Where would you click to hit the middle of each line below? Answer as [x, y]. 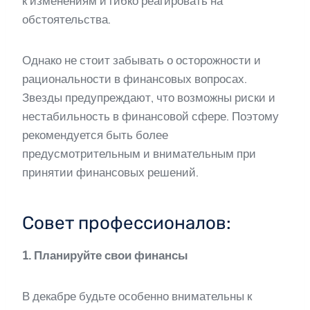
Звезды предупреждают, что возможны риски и [149, 98]
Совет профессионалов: [127, 223]
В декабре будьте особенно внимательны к [137, 296]
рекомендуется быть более [95, 135]
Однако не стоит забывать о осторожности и [142, 60]
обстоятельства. [66, 19]
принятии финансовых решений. [110, 172]
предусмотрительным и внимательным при [139, 154]
